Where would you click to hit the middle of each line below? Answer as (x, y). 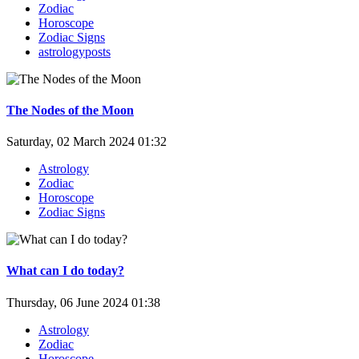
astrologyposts (75, 51)
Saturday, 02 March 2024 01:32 (87, 142)
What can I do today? (65, 271)
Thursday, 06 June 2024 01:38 (83, 302)
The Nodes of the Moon (70, 110)
